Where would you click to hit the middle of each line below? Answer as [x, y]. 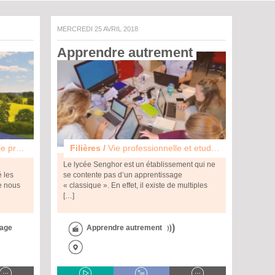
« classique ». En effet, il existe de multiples [135, 186]
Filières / [89, 148]
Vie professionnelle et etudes [160, 148]
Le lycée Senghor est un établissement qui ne [139, 165]
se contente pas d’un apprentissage [123, 175]
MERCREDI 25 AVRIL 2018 [100, 29]
